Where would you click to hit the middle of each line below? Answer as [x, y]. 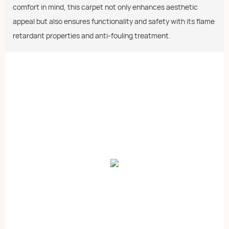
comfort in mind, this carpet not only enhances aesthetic [105, 7]
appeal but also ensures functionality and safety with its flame [114, 21]
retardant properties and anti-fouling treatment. [92, 35]
